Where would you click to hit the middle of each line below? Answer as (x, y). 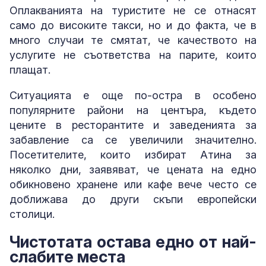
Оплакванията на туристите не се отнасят (133, 10)
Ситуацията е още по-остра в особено (133, 95)
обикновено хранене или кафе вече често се (133, 184)
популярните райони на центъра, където (133, 110)
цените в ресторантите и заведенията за (133, 125)
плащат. (30, 69)
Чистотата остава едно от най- (133, 242)
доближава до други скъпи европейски (133, 199)
